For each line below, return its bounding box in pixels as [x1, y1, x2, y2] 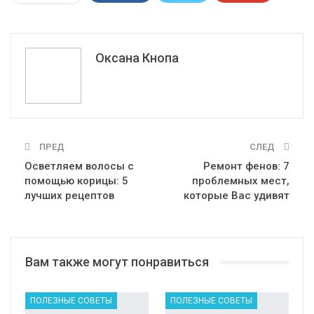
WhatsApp [163, 14, 203, 25]
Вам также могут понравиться [25, 254, 209, 270]
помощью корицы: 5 [25, 175, 128, 188]
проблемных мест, [192, 175, 289, 188]
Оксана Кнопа [95, 50, 179, 66]
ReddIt [107, 14, 132, 25]
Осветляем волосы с [25, 160, 134, 173]
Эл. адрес [29, 41, 69, 51]
